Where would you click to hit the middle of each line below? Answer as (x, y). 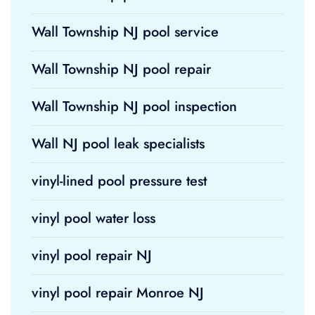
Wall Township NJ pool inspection (134, 107)
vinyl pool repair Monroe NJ (118, 293)
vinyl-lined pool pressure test (119, 181)
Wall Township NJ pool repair (121, 69)
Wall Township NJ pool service (125, 32)
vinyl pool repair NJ (92, 256)
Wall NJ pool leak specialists (118, 144)
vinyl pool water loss (94, 218)
